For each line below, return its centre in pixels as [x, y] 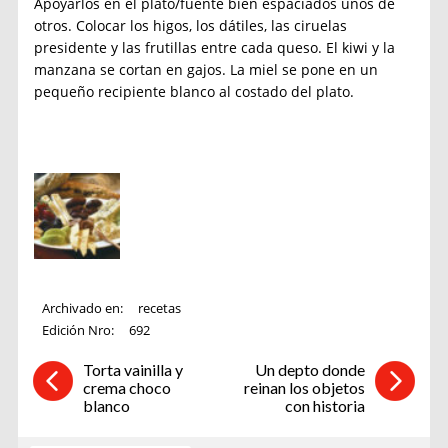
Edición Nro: [80, 329]
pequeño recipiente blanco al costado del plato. [194, 92]
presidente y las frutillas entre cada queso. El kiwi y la [215, 48]
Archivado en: [84, 307]
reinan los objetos [305, 387]
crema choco [126, 387]
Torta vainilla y [132, 369]
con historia [325, 405]
